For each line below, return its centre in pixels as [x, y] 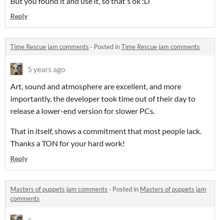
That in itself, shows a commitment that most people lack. [106, 131]
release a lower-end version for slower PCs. [82, 111]
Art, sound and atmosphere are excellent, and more [96, 86]
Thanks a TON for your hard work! [68, 143]
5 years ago [46, 69]
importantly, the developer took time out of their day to [103, 99]
